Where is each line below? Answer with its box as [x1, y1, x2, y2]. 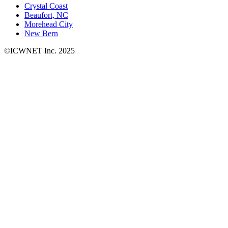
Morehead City [24, 20, 73, 29]
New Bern [24, 29, 58, 38]
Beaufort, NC [24, 11, 68, 20]
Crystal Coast [24, 2, 68, 11]
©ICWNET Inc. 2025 [4, 46, 75, 55]
